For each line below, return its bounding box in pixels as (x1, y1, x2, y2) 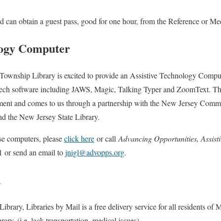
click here (64, 133, 94, 144)
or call (94, 133, 118, 144)
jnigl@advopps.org (65, 147, 124, 158)
